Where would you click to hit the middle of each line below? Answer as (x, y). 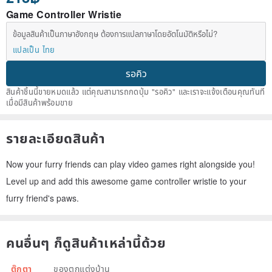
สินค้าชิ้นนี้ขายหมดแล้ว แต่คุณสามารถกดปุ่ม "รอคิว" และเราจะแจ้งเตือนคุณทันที (136, 92)
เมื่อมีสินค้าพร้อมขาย (39, 103)
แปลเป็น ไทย (34, 50)
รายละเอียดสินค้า (56, 138)
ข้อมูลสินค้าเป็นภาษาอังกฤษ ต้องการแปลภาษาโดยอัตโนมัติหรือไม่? (115, 34)
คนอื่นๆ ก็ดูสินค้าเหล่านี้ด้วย (86, 243)
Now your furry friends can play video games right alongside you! (131, 164)
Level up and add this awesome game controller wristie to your (126, 181)
